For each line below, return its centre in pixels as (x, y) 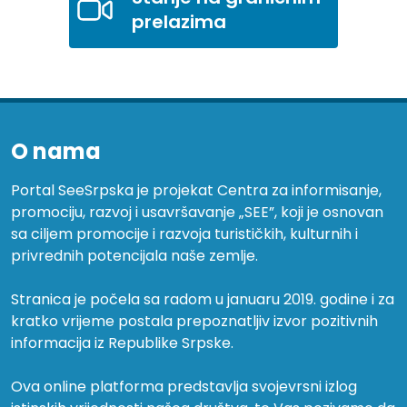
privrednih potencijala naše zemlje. (134, 255)
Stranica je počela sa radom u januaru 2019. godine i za (203, 299)
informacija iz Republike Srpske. (122, 342)
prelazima (179, 21)
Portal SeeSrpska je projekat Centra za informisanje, (196, 190)
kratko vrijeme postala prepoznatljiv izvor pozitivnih (194, 321)
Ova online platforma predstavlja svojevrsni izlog (184, 386)
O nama (56, 151)
